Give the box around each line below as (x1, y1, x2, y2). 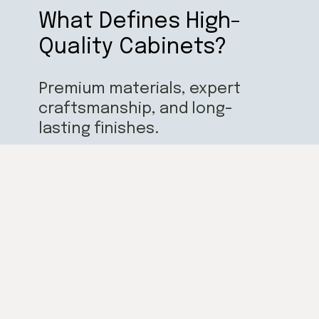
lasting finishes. (38, 121, 159, 137)
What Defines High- (38, 10, 241, 33)
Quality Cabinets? (38, 36, 227, 58)
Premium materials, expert (38, 81, 241, 98)
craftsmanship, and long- (38, 101, 234, 117)
